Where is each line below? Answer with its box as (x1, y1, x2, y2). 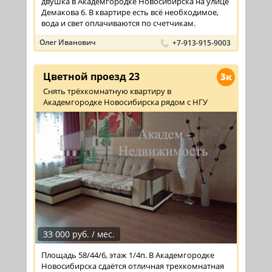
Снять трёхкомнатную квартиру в (43, 86, 171, 97)
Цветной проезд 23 (43, 70, 140, 84)
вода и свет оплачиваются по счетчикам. (41, 18, 195, 29)
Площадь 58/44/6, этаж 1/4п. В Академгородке (41, 249, 214, 260)
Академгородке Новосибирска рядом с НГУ (43, 97, 208, 108)
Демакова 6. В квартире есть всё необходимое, (41, 7, 219, 18)
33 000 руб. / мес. (43, 228, 115, 240)
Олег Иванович (39, 37, 96, 48)
